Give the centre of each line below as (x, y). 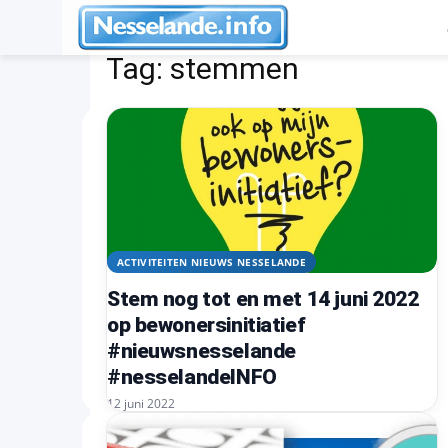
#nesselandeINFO (192, 377)
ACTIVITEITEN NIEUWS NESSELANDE (211, 261)
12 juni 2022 (141, 403)
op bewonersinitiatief (206, 325)
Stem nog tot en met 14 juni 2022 (263, 299)
